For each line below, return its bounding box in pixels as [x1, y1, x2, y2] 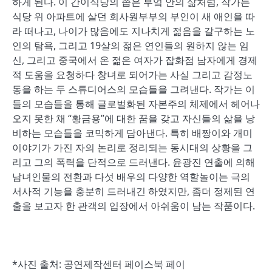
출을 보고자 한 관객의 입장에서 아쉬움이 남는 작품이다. [12, 199, 255, 212]
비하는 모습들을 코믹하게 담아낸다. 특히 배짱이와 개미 [12, 126, 253, 140]
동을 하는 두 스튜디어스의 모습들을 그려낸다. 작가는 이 [12, 83, 255, 96]
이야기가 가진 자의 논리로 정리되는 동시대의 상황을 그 [12, 141, 253, 154]
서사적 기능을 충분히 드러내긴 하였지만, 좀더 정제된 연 [12, 185, 255, 198]
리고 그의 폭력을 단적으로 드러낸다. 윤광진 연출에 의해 [12, 155, 255, 169]
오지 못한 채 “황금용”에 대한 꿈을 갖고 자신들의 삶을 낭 [12, 112, 255, 125]
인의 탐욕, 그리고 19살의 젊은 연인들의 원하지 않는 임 [12, 39, 249, 52]
